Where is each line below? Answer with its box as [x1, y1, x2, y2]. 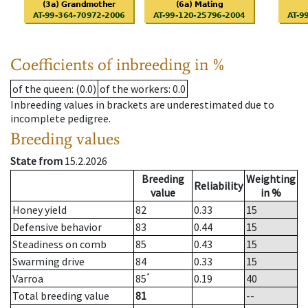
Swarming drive [12, 254, 85, 269]
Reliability [194, 179, 243, 193]
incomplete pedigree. [10, 111, 111, 126]
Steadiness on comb [12, 237, 107, 252]
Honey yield [12, 203, 67, 217]
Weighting [246, 172, 296, 186]
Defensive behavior [12, 220, 102, 234]
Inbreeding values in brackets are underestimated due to [10, 98, 274, 112]
